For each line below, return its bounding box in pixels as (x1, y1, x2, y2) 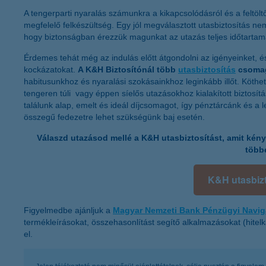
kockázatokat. (24, 64, 78, 74)
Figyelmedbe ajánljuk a (24, 205, 113, 216)
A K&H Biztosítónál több (78, 64, 178, 74)
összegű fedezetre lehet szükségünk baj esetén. (24, 112, 205, 122)
